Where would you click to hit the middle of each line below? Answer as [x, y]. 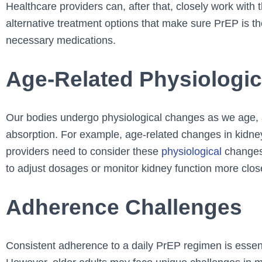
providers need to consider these [84, 152]
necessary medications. [61, 41]
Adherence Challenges [124, 207]
